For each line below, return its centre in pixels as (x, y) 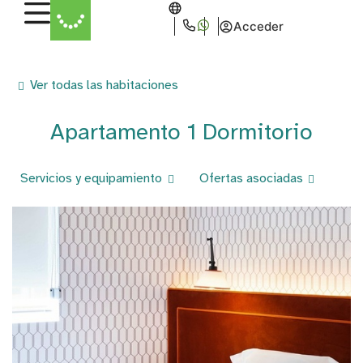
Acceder (259, 27)
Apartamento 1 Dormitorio (181, 132)
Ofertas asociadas (251, 178)
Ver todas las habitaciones (104, 85)
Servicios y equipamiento (91, 178)
